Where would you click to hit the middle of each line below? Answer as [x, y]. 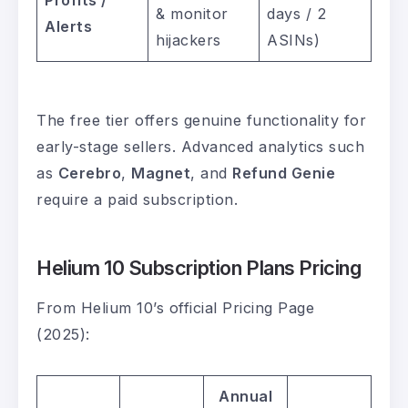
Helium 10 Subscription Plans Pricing [199, 268]
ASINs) [294, 41]
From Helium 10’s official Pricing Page [175, 308]
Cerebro [89, 173]
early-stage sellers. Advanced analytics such [200, 147]
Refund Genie [284, 173]
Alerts [69, 27]
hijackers [189, 41]
